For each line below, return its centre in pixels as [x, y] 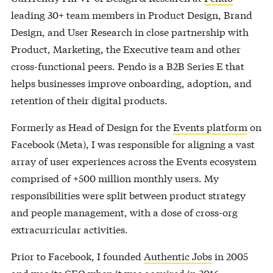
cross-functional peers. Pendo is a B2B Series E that [127, 65]
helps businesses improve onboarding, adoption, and [131, 82]
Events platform [210, 126]
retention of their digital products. [89, 99]
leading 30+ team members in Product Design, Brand [131, 14]
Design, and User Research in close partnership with [129, 31]
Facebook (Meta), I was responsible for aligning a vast [133, 143]
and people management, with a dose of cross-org [124, 211]
